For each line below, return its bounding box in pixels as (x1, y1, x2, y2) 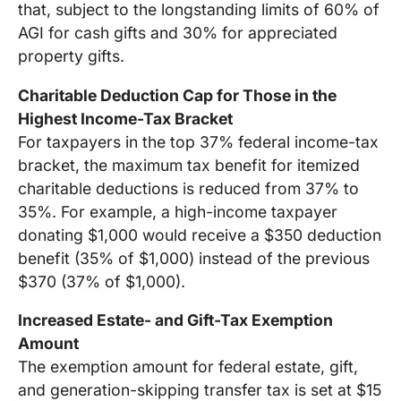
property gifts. (18, 46, 124, 65)
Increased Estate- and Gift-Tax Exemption (18, 311, 333, 330)
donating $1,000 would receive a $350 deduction (18, 225, 381, 244)
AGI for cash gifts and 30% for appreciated (18, 22, 337, 42)
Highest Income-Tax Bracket (18, 108, 233, 128)
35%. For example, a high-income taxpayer (18, 201, 337, 221)
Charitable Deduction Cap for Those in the (18, 85, 337, 105)
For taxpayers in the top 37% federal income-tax (18, 132, 379, 151)
